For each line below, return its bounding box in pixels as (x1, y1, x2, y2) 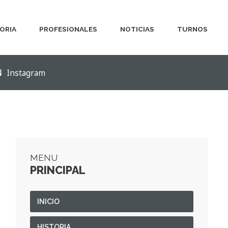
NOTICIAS (120, 25, 154, 33)
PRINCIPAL (30, 164, 85, 177)
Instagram (7, 68, 46, 78)
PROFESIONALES (39, 25, 97, 33)
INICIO (37, 197, 60, 206)
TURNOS (177, 25, 208, 33)
